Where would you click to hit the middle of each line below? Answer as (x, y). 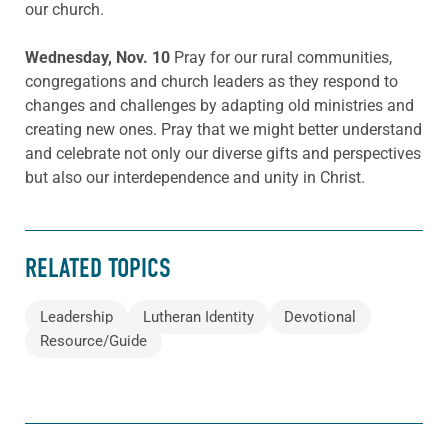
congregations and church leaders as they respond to (211, 82)
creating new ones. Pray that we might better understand (223, 130)
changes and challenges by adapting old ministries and (219, 106)
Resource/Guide (93, 341)
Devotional (320, 317)
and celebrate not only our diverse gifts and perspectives (223, 154)
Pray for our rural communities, (283, 58)
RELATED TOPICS (98, 268)
